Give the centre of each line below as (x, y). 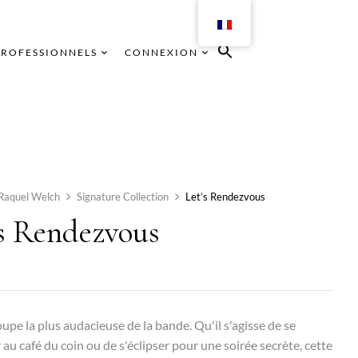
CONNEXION (161, 52)
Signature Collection (123, 197)
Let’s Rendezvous (226, 197)
